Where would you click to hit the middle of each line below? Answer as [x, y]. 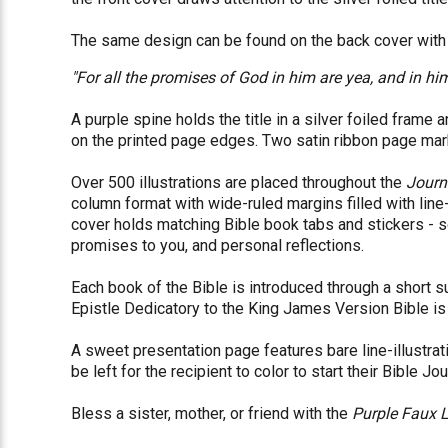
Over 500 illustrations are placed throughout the [239, 182]
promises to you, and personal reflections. [220, 245]
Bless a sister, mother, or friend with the [212, 413]
